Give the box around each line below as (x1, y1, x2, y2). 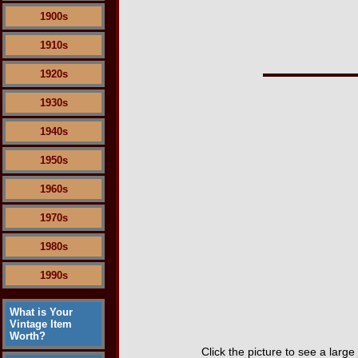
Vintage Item (10, 318, 72, 330)
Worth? (10, 330, 46, 342)
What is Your (10, 306, 73, 318)
